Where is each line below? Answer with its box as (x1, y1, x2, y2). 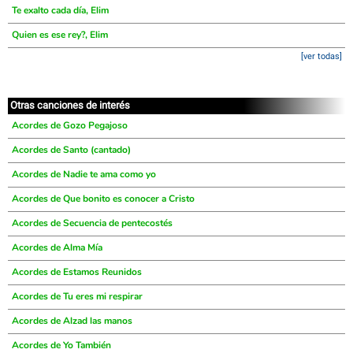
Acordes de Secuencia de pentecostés (12, 217, 173, 229)
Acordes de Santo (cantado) (12, 143, 131, 156)
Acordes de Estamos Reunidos (12, 266, 142, 278)
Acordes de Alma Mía (12, 241, 102, 254)
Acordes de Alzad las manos (12, 314, 132, 327)
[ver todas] (301, 51, 342, 61)
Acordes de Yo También (12, 339, 111, 351)
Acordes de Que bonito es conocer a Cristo (12, 192, 195, 205)
